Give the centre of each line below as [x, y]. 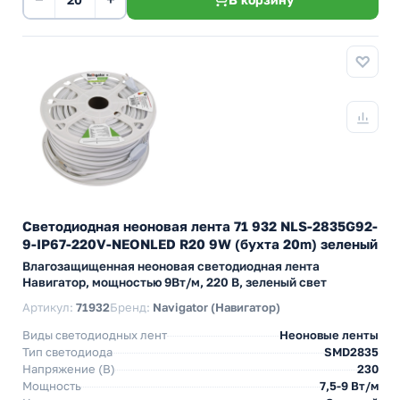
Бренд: [131, 307]
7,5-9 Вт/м [349, 386]
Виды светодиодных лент [95, 335]
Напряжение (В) [69, 369]
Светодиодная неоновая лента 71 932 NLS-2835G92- [200, 226]
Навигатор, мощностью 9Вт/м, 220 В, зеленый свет [175, 282]
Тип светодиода [67, 352]
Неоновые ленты [329, 335]
